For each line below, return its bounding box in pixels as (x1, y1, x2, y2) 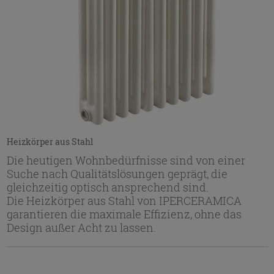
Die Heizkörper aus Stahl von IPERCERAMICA (6, 193, 242, 208)
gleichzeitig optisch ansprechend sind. (6, 179, 209, 194)
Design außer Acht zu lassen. (6, 220, 156, 235)
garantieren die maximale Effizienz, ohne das (6, 206, 242, 221)
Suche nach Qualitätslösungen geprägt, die (6, 166, 228, 181)
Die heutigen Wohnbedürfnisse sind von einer (6, 152, 245, 168)
